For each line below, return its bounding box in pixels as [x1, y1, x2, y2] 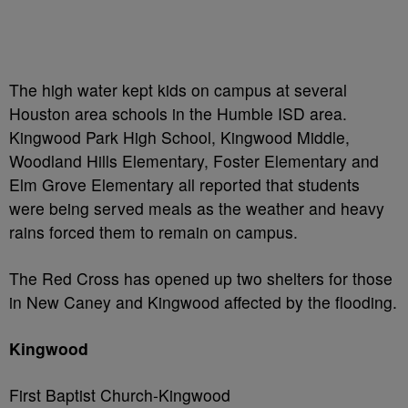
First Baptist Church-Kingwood [9, 383, 230, 406]
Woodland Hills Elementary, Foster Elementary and [9, 149, 379, 172]
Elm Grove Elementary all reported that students [9, 173, 360, 196]
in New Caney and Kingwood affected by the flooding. [9, 291, 397, 313]
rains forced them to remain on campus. [9, 220, 298, 243]
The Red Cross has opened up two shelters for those [9, 267, 393, 290]
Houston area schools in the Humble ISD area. [9, 102, 347, 125]
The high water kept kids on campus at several [9, 78, 347, 101]
